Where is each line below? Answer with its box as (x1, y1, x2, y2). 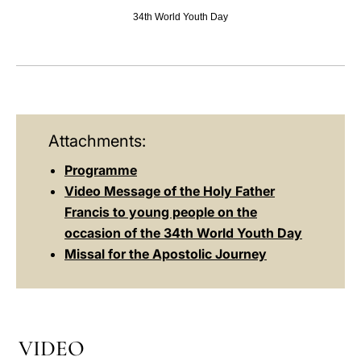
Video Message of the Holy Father (64, 183, 275, 199)
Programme (64, 162, 137, 178)
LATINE (255, 19, 297, 35)
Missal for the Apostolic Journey (64, 246, 267, 262)
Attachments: (48, 131, 146, 151)
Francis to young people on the (64, 204, 257, 220)
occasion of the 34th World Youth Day (64, 225, 302, 241)
